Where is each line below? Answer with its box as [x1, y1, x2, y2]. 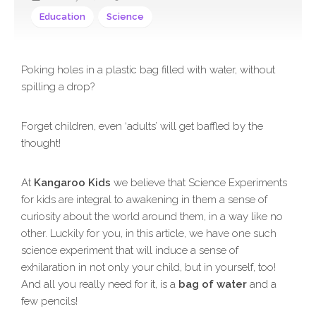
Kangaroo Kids [34, 176, 111, 190]
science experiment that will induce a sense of [21, 244, 238, 257]
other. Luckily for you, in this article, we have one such [21, 227, 276, 241]
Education [39, 11, 85, 23]
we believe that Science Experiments [111, 176, 287, 190]
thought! [21, 137, 61, 150]
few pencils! [21, 295, 78, 308]
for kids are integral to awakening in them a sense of [21, 193, 267, 207]
